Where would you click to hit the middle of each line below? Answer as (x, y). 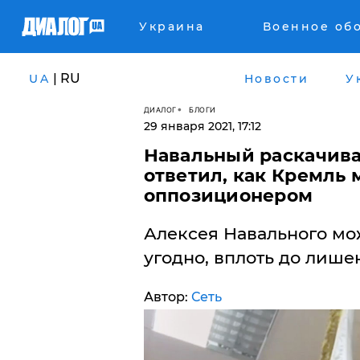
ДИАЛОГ (160, 109)
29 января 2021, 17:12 (202, 126)
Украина (172, 27)
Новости (276, 78)
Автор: (167, 297)
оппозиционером (228, 196)
